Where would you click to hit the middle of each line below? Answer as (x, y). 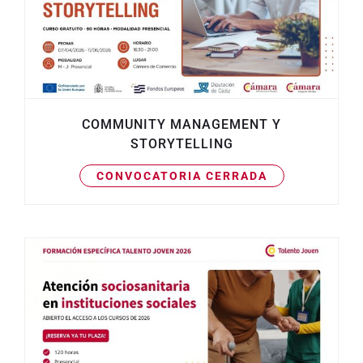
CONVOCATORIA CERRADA (181, 175)
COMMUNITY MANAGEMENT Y (181, 124)
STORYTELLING (181, 143)
